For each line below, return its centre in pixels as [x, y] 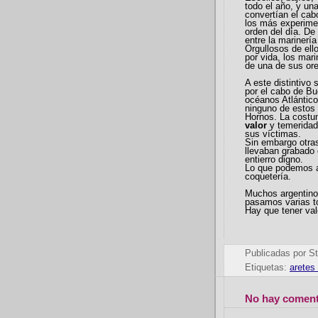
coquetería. [268, 177]
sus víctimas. [273, 134]
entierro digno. [275, 160]
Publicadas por [277, 253]
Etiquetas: [267, 268]
